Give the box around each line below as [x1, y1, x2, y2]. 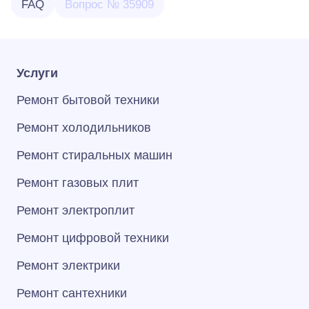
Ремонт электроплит [17, 203, 134, 217]
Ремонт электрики [17, 259, 120, 272]
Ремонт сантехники [17, 286, 127, 300]
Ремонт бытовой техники [17, 93, 159, 107]
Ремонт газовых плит [17, 176, 139, 190]
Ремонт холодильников [17, 121, 151, 134]
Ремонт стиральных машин [17, 148, 172, 162]
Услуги [17, 66, 58, 80]
